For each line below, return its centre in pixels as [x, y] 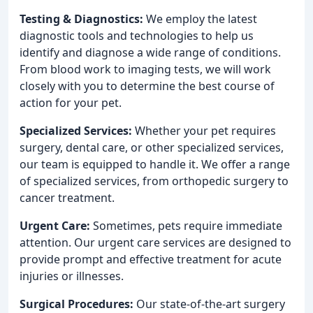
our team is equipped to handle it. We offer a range [155, 164]
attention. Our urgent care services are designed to [155, 242]
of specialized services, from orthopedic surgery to [154, 181]
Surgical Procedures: [77, 304]
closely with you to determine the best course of [147, 86]
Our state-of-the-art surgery [209, 304]
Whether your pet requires [204, 130]
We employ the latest [200, 19]
